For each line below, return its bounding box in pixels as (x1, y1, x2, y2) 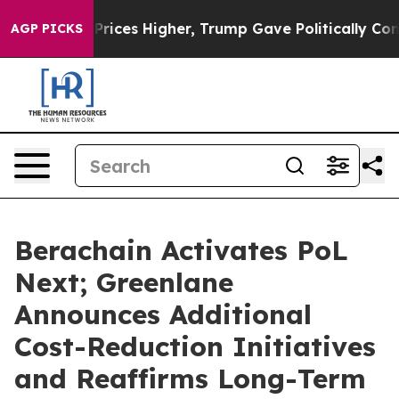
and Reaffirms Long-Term (14, 362, 366, 395)
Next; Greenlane (14, 265, 233, 299)
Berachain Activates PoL (14, 233, 348, 267)
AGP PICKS (11, 20, 83, 37)
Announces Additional (14, 297, 312, 331)
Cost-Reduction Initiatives (14, 330, 376, 363)
